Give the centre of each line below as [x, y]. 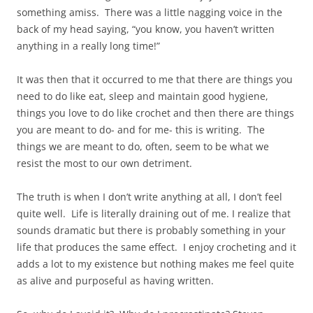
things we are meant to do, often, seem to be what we [143, 147]
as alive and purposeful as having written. [115, 281]
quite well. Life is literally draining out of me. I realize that [154, 214]
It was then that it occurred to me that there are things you [155, 80]
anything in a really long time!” [88, 46]
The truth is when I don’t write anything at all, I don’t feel [150, 197]
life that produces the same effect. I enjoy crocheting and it [156, 247]
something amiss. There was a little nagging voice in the [150, 13]
